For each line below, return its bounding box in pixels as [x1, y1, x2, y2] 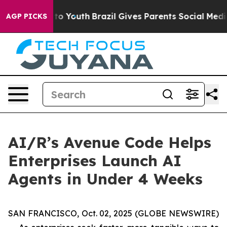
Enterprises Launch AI [8, 151, 181, 170]
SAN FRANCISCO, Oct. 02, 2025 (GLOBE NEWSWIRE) [8, 208, 219, 218]
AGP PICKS [6, 12, 47, 21]
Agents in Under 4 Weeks [8, 169, 203, 188]
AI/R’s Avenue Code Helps [8, 133, 211, 152]
